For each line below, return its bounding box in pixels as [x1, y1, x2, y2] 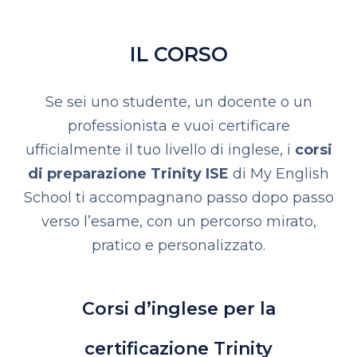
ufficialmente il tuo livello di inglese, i [25, 141, 295, 159]
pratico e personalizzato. [92, 237, 265, 254]
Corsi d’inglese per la [81, 298, 276, 320]
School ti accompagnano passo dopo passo [23, 189, 334, 206]
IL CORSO [129, 42, 228, 66]
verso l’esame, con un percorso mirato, [41, 213, 316, 230]
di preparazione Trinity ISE [28, 165, 229, 182]
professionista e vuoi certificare [67, 117, 290, 135]
